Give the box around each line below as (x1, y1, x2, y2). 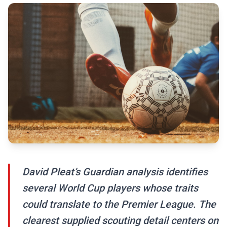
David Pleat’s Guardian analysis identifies (22, 166, 208, 178)
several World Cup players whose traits (22, 182, 198, 195)
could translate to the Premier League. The (22, 198, 216, 211)
